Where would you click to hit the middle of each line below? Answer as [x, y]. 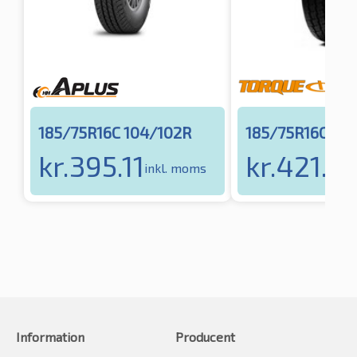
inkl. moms [175, 167]
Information [50, 337]
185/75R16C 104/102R [115, 133]
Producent [205, 337]
